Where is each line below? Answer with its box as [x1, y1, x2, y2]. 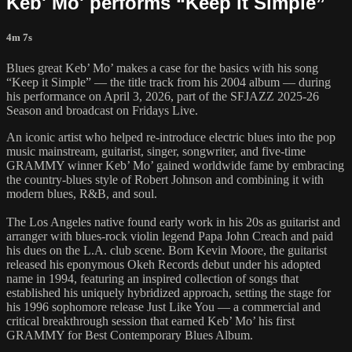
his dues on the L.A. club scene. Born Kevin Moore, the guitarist [6, 243, 327, 257]
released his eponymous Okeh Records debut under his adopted [6, 257, 321, 271]
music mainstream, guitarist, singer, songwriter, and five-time [6, 144, 306, 158]
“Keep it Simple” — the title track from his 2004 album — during [6, 75, 331, 89]
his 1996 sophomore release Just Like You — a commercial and [6, 299, 321, 313]
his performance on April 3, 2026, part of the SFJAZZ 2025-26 [6, 89, 319, 103]
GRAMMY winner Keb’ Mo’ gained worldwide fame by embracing [6, 158, 344, 172]
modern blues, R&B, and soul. [6, 186, 157, 200]
